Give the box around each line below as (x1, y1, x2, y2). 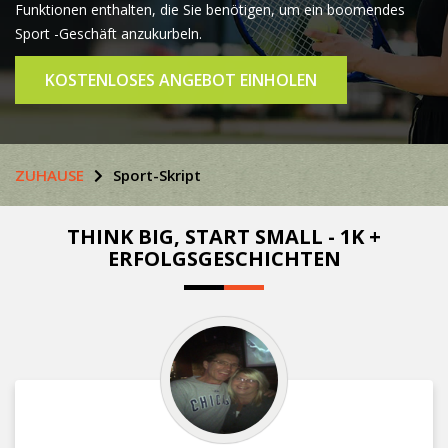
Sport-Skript (113, 164, 201, 185)
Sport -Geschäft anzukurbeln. (15, 24, 202, 43)
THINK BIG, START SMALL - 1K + (67, 222, 381, 250)
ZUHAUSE (15, 164, 84, 185)
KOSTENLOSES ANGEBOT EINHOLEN (45, 69, 317, 91)
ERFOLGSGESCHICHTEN (107, 244, 341, 272)
